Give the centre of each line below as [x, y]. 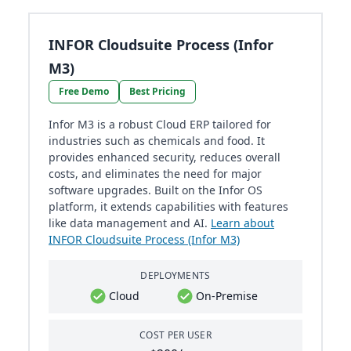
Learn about [242, 223]
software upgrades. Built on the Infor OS [156, 190]
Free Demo [84, 92]
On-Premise [227, 296]
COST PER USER [175, 335]
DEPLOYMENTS [175, 276]
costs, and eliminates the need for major [155, 174]
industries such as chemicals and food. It [157, 141]
